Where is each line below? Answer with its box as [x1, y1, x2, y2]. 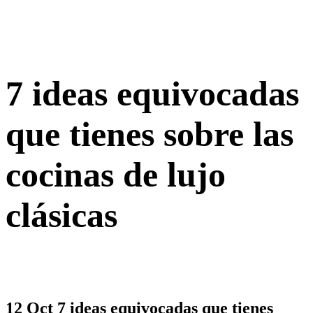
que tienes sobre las [6, 114, 293, 154]
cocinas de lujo [6, 154, 226, 194]
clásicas [6, 195, 117, 235]
